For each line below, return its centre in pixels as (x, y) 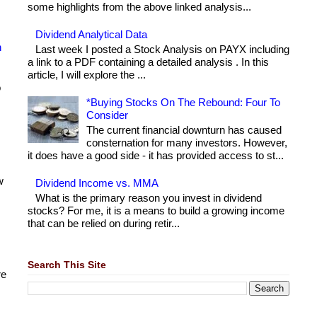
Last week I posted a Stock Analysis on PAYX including (162, 50)
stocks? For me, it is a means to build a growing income (156, 211)
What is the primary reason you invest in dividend (149, 198)
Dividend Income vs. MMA (97, 183)
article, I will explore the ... (87, 75)
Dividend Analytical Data (91, 35)
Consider (107, 115)
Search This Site (67, 264)
